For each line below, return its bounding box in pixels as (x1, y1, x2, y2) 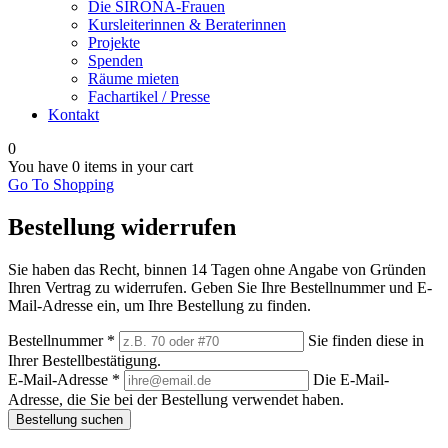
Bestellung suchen (16, 411, 123, 427)
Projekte (88, 34, 140, 51)
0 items (72, 158, 117, 175)
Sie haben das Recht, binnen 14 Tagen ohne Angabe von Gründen (8, 260, 426, 278)
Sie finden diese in (308, 331, 424, 349)
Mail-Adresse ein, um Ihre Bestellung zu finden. (8, 296, 311, 314)
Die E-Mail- (313, 370, 389, 388)
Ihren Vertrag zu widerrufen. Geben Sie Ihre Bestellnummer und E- (8, 278, 432, 296)
